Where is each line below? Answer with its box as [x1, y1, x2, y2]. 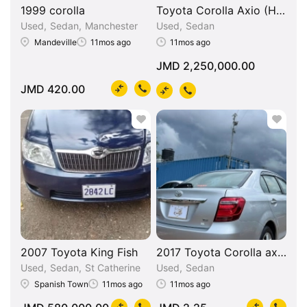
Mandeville [34, 37, 77, 48]
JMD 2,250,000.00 [156, 58, 255, 73]
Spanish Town [34, 279, 88, 290]
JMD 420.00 [21, 82, 85, 96]
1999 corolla [21, 3, 85, 17]
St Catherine [85, 261, 140, 273]
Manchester [85, 19, 138, 32]
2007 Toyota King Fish [21, 245, 138, 259]
